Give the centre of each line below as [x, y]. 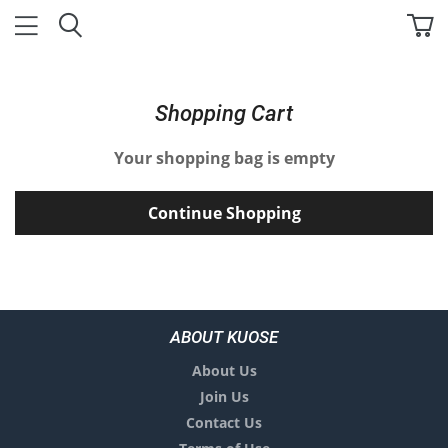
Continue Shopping [224, 213]
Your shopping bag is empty [224, 158]
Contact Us [224, 422]
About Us [224, 370]
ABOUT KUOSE [224, 337]
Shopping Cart [224, 113]
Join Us [224, 396]
